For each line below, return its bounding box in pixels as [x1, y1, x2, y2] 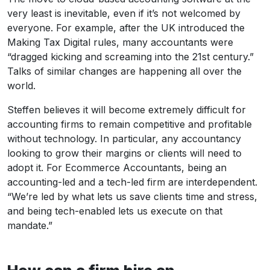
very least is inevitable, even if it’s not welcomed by [7, 7, 240, 19]
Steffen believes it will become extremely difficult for [7, 103, 246, 116]
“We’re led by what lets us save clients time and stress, [7, 190, 257, 202]
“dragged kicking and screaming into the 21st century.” [7, 50, 254, 63]
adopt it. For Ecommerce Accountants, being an [7, 161, 227, 174]
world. [7, 79, 36, 92]
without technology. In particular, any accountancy [7, 132, 241, 145]
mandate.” [7, 219, 52, 231]
